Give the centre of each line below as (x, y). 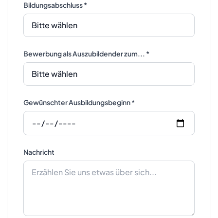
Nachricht (39, 152)
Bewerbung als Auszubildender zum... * (86, 54)
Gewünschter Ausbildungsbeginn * (79, 102)
